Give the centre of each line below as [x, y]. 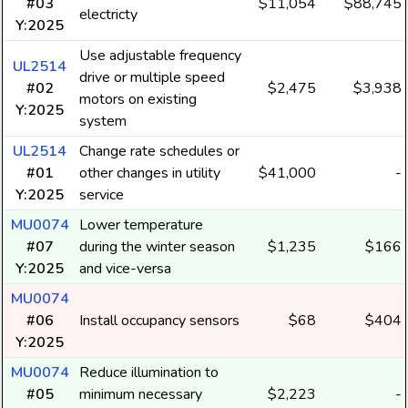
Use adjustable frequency [160, 56]
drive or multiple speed [152, 77]
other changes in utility [150, 173]
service [102, 195]
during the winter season [157, 247]
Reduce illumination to [149, 372]
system [103, 121]
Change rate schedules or [159, 151]
